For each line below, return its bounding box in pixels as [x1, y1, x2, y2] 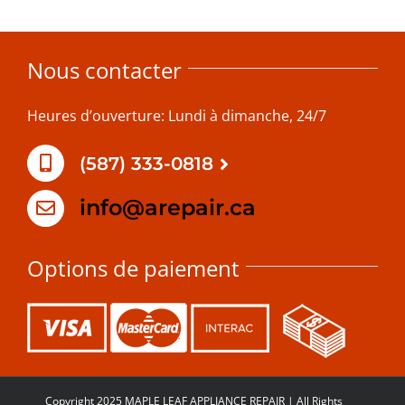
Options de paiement [27, 252, 240, 283]
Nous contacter [27, 55, 182, 86]
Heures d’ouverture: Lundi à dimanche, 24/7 [27, 106, 326, 127]
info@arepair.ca [79, 193, 256, 221]
